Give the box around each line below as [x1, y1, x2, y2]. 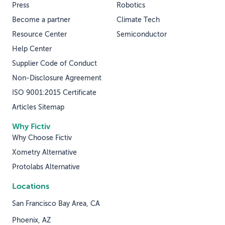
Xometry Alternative [12, 149, 77, 156]
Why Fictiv [12, 123, 50, 131]
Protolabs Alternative [12, 163, 80, 171]
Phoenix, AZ [12, 216, 51, 224]
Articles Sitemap [12, 103, 64, 111]
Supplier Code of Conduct [12, 60, 97, 67]
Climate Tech [117, 16, 160, 24]
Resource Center [12, 31, 67, 38]
